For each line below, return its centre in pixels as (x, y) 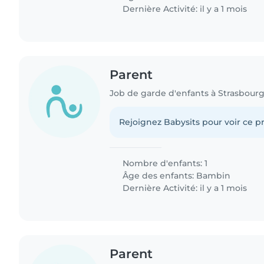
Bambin (214, 176)
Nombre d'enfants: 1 (164, 164)
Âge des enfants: (159, 176)
